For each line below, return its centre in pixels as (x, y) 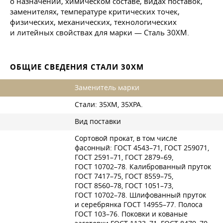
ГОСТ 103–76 (96, 214)
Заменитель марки (107, 88)
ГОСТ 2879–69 (148, 157)
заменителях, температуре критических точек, (95, 11)
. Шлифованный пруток (166, 195)
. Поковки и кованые (153, 214)
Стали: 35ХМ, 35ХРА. (109, 105)
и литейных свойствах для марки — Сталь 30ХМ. (100, 32)
